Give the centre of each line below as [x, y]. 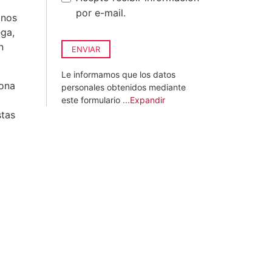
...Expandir [144, 100]
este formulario [92, 100]
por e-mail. [101, 13]
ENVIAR [86, 49]
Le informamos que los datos [118, 74]
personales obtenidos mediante [124, 87]
